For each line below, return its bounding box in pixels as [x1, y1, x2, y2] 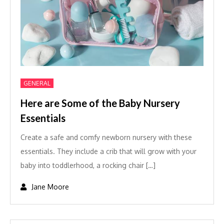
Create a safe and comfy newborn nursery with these [20, 133, 192, 141]
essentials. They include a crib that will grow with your [20, 147, 196, 155]
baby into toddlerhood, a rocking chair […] [20, 161, 155, 169]
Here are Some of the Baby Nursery [20, 97, 180, 109]
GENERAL [23, 79, 50, 87]
